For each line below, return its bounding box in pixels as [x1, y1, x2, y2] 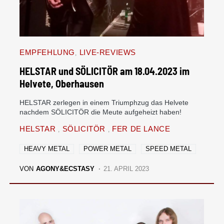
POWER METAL [83, 145, 131, 152]
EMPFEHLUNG [19, 48, 75, 56]
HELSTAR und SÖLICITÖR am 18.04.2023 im [19, 65, 189, 77]
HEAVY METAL [24, 145, 69, 152]
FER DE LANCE [112, 124, 170, 133]
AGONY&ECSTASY [36, 165, 94, 172]
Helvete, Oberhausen [19, 77, 104, 89]
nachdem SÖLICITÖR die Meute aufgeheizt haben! [19, 108, 181, 116]
